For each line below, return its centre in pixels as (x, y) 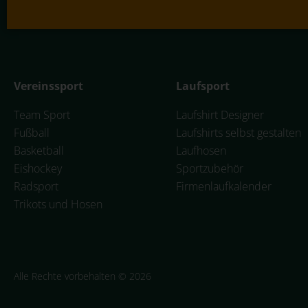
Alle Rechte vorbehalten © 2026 (82, 276)
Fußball (32, 132)
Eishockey (38, 168)
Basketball (39, 150)
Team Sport (42, 114)
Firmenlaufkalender (224, 186)
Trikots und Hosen (58, 204)
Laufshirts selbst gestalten (239, 132)
